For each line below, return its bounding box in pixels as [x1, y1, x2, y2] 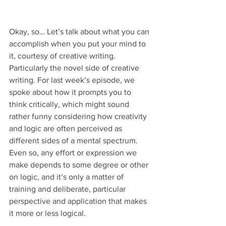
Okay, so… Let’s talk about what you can [9, 27, 151, 36]
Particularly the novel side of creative [9, 63, 141, 72]
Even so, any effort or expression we [9, 148, 139, 157]
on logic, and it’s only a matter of [9, 172, 126, 181]
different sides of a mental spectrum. [9, 136, 140, 145]
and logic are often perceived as [9, 124, 124, 133]
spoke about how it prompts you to [9, 87, 133, 96]
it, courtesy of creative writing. [9, 51, 118, 60]
